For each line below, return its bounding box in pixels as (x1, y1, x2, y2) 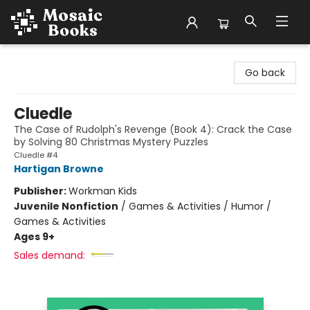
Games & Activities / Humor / (129, 199, 271, 213)
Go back (245, 66, 285, 80)
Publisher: (14, 184, 69, 198)
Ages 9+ (14, 230, 55, 244)
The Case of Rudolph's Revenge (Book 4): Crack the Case (14, 122, 292, 136)
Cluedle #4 (14, 149, 57, 161)
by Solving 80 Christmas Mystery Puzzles (14, 135, 208, 149)
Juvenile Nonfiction (14, 199, 118, 213)
